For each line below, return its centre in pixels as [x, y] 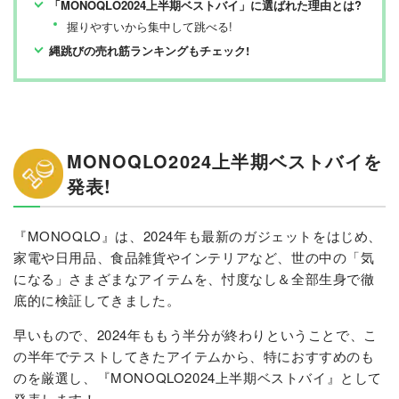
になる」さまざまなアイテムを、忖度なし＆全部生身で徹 [194, 278]
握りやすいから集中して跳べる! [149, 26]
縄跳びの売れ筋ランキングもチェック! [149, 50]
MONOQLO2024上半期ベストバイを [224, 160]
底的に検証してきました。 [97, 299]
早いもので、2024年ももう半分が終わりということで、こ [195, 334]
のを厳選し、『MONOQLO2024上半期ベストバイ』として [198, 377]
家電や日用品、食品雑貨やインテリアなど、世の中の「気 [194, 256]
